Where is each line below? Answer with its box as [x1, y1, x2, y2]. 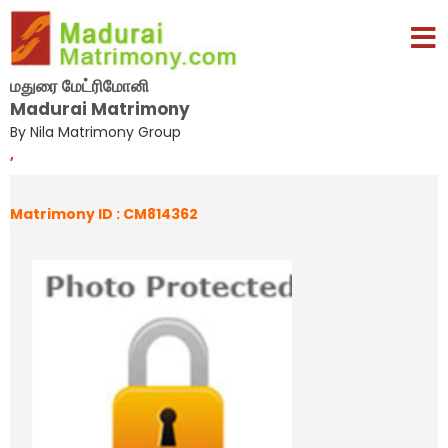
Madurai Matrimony [10, 96, 190, 121]
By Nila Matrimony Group [10, 121, 181, 142]
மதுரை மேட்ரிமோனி [10, 73, 149, 98]
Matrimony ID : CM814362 [10, 204, 198, 224]
